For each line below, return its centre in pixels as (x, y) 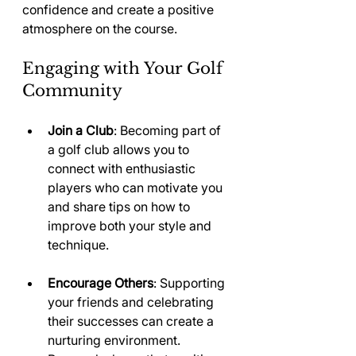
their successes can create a (132, 321)
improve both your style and (131, 226)
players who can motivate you (137, 188)
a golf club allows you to (120, 149)
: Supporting (191, 283)
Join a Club (81, 130)
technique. (78, 245)
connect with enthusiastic (123, 168)
